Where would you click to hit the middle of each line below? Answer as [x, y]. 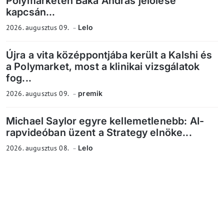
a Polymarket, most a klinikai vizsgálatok [103, 66]
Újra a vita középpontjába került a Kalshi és [109, 55]
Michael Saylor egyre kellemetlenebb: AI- [105, 121]
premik [90, 93]
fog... [19, 78]
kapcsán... [31, 12]
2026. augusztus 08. [38, 148]
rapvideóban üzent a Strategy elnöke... [99, 132]
